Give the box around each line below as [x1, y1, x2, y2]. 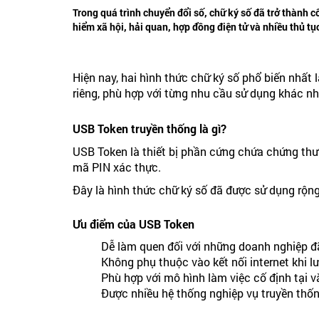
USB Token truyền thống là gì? [73, 121, 226, 137]
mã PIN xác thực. [73, 159, 161, 175]
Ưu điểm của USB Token [73, 216, 194, 232]
